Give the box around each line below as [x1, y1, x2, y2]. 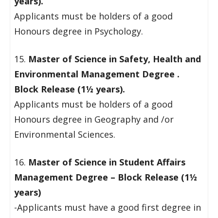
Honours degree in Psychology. [14, 25, 143, 37]
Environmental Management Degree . [14, 68, 180, 80]
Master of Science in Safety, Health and [28, 53, 201, 65]
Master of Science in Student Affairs [28, 156, 185, 168]
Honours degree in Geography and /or [14, 113, 174, 125]
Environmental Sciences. [14, 128, 115, 140]
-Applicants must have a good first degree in [14, 201, 201, 213]
